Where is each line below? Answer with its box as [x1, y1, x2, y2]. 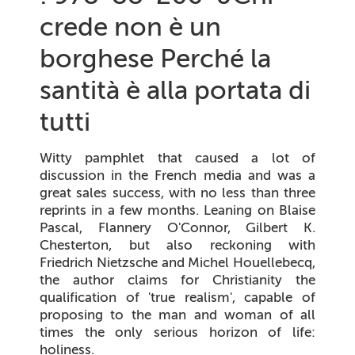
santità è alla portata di [40, 74, 311, 106]
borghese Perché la [40, 42, 271, 74]
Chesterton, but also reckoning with [40, 236, 315, 253]
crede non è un [40, 10, 221, 43]
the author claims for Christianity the [40, 271, 315, 288]
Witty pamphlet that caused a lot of [40, 149, 315, 166]
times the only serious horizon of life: [40, 323, 315, 340]
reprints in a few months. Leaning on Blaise [40, 201, 315, 218]
